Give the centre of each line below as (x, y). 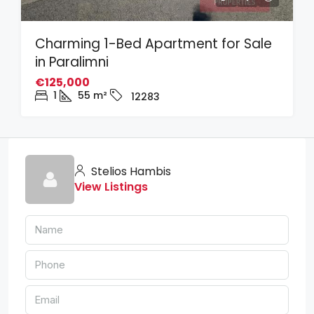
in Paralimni (72, 62)
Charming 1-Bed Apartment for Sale (153, 44)
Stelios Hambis (130, 171)
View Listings (111, 187)
